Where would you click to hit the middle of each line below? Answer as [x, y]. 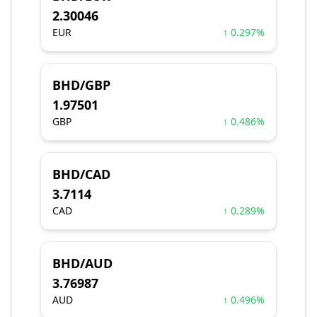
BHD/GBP [81, 85]
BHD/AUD [82, 263]
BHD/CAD [81, 174]
